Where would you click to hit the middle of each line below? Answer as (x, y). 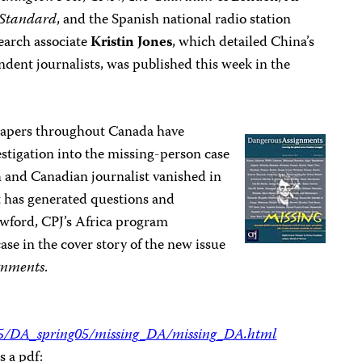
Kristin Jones (132, 43)
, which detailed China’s (244, 43)
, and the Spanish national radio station (174, 20)
